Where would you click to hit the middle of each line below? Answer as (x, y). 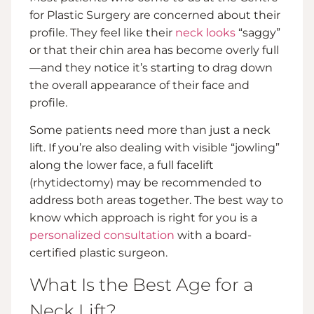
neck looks (205, 32)
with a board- (213, 235)
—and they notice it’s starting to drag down (151, 67)
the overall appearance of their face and (139, 85)
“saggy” (258, 32)
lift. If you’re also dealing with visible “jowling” (155, 148)
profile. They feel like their (102, 32)
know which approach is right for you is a (143, 218)
